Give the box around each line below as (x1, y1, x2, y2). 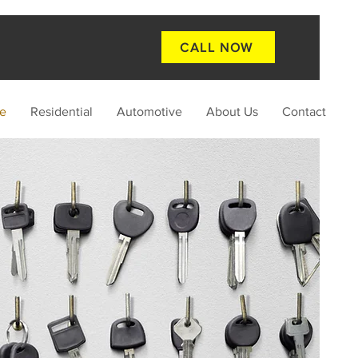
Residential (30, 105, 93, 118)
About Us (206, 105, 258, 118)
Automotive (117, 105, 182, 118)
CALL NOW (180, 40, 253, 54)
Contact (282, 105, 326, 118)
